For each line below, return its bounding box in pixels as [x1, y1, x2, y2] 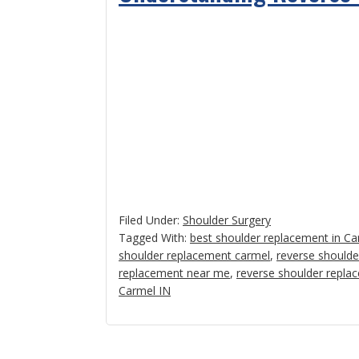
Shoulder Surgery [183, 212, 271, 228]
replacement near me [119, 265, 230, 280]
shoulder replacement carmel [119, 248, 270, 263]
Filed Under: [119, 212, 183, 228]
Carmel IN [119, 283, 171, 298]
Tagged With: [119, 230, 190, 245]
